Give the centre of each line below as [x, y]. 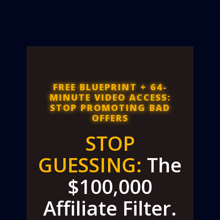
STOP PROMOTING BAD [110, 107]
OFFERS [110, 118]
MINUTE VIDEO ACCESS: [110, 97]
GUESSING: [90, 165]
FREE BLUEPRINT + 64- [110, 87]
